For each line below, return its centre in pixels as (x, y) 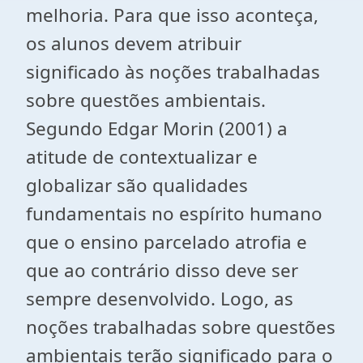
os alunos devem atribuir (134, 43)
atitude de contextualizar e (142, 157)
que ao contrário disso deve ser (162, 270)
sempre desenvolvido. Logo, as (160, 299)
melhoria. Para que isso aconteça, (172, 15)
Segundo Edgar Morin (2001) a (157, 128)
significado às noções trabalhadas (173, 72)
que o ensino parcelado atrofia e (167, 242)
